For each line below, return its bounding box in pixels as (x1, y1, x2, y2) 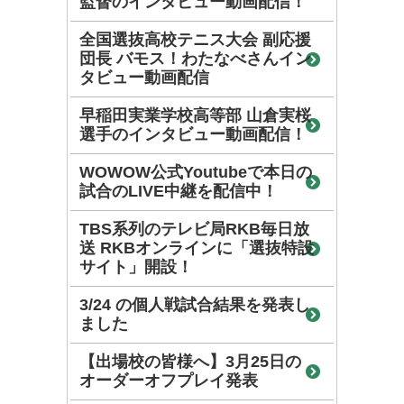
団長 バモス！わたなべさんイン (79, 49, 311, 68)
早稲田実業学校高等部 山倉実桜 (79, 106, 311, 124)
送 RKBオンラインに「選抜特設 (79, 238, 314, 257)
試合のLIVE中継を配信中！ (79, 181, 278, 200)
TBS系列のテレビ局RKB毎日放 (79, 219, 309, 238)
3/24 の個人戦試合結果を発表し (79, 295, 310, 314)
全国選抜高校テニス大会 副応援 (79, 30, 311, 49)
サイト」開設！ (79, 257, 193, 276)
